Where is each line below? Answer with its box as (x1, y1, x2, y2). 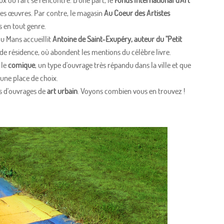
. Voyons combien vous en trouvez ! (77, 86, 185, 96)
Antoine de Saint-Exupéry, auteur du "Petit (52, 34, 182, 44)
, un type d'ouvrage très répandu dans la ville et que (35, 60, 191, 70)
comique (8, 60, 35, 70)
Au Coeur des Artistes (104, 8, 170, 18)
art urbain (47, 86, 78, 96)
